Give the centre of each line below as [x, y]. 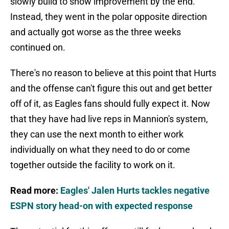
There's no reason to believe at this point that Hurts [113, 73]
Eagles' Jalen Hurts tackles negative [135, 191]
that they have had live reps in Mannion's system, [109, 119]
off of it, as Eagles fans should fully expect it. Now [110, 104]
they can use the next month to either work [97, 134]
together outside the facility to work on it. [93, 165]
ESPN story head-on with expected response [101, 206]
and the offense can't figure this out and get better [111, 88]
